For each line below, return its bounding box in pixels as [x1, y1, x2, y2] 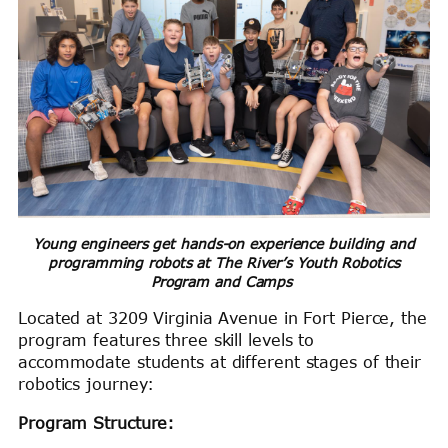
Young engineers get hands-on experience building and [33, 235, 415, 253]
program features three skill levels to [18, 331, 315, 350]
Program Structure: [18, 413, 175, 432]
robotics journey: [18, 375, 161, 394]
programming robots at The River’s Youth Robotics [48, 254, 400, 272]
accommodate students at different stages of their [18, 353, 422, 372]
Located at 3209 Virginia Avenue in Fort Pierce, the [18, 309, 427, 328]
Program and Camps [150, 273, 293, 291]
